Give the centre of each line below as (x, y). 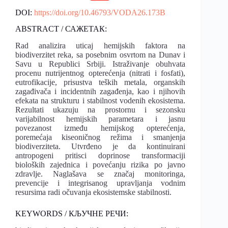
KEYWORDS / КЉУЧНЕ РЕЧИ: (73, 214)
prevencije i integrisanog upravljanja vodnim (101, 183)
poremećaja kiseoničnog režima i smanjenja (101, 137)
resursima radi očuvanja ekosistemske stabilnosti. (93, 192)
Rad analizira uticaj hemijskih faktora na (101, 46)
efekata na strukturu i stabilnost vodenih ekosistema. (101, 101)
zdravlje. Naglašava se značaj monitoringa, (101, 174)
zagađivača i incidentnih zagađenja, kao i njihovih (101, 92)
